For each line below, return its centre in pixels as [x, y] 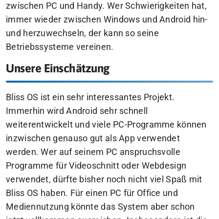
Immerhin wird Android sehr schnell [77, 111]
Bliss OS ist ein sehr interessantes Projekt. [90, 98]
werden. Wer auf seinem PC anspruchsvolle [93, 152]
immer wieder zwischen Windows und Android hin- [107, 20]
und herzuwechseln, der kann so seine [82, 33]
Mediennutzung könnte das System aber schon [100, 207]
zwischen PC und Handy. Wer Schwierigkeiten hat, [107, 6]
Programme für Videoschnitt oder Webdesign [96, 166]
